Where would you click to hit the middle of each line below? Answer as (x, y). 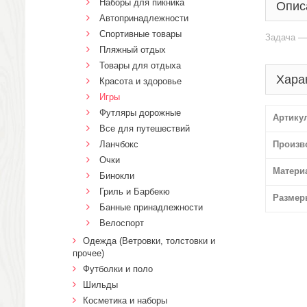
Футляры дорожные (140, 113)
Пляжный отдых (133, 50)
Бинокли (117, 176)
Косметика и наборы (125, 300)
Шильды (100, 285)
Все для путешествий (145, 128)
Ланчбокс (119, 144)
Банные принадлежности (151, 207)
